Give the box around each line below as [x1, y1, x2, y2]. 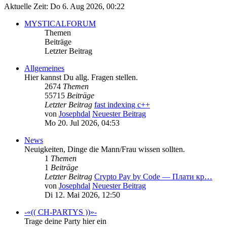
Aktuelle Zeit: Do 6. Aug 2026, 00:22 [4, 2, 125, 11]
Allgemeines [24, 64, 64, 73]
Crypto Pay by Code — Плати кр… [94, 172, 212, 181]
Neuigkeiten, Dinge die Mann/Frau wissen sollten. [24, 145, 185, 154]
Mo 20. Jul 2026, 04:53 [45, 119, 120, 128]
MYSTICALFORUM [24, 19, 96, 28]
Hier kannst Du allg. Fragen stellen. [24, 73, 138, 82]
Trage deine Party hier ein [24, 217, 106, 226]
